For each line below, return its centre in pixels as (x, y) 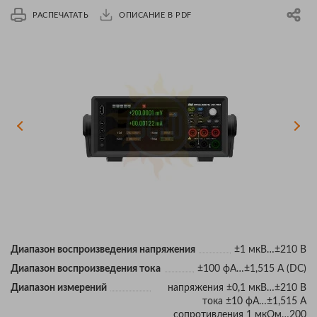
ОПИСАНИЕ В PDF (155, 15)
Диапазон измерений (59, 288)
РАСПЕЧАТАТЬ (61, 15)
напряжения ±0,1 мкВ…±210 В (237, 288)
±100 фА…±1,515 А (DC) (252, 269)
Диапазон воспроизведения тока (86, 269)
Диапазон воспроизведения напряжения (103, 249)
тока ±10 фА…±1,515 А (254, 301)
